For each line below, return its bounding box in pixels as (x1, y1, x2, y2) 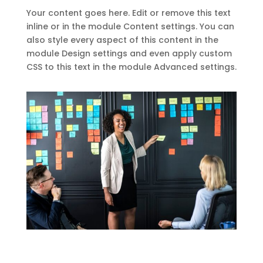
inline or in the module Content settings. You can (26, 21, 234, 32)
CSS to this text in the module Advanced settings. (26, 61, 237, 73)
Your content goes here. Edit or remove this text (26, 7, 231, 19)
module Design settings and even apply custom (26, 48, 232, 59)
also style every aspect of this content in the (26, 34, 218, 46)
